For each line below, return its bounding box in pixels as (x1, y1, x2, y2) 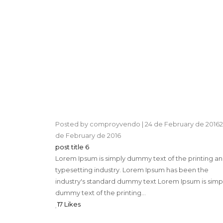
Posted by (55, 120, 90, 128)
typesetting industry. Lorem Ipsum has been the (55, 166, 209, 174)
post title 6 (55, 143, 89, 151)
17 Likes (57, 200, 81, 209)
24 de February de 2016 (144, 120, 220, 128)
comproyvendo (89, 120, 140, 128)
